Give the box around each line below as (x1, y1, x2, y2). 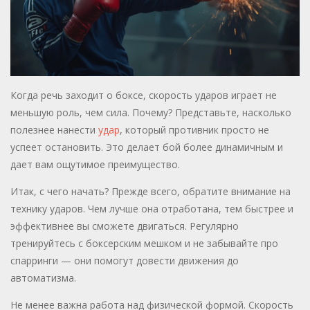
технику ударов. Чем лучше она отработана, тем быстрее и (10, 202, 293, 216)
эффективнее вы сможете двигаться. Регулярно (10, 219, 239, 233)
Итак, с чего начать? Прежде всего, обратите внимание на (10, 185, 291, 199)
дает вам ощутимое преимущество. (10, 158, 180, 172)
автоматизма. (10, 271, 76, 285)
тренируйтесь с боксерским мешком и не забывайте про (10, 237, 278, 250)
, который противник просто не (120, 123, 269, 137)
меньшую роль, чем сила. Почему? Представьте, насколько (10, 106, 291, 120)
